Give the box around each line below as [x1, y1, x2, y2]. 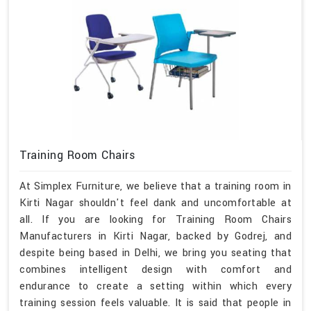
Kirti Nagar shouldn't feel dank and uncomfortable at [19, 196, 292, 211]
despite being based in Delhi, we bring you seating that [19, 246, 292, 261]
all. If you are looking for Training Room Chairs [19, 212, 292, 228]
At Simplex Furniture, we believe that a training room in [19, 179, 292, 194]
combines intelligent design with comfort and [19, 262, 292, 278]
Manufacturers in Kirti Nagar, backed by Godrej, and [19, 229, 292, 244]
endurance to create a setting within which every [19, 279, 292, 294]
